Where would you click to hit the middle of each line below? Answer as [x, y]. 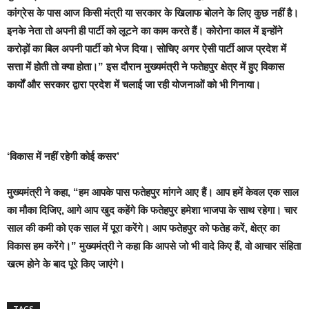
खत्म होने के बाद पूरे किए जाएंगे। [66, 264]
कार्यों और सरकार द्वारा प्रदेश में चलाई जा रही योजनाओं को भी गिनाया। [134, 85]
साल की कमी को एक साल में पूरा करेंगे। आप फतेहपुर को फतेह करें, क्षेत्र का [143, 228]
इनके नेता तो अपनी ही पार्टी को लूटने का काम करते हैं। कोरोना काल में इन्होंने [145, 31]
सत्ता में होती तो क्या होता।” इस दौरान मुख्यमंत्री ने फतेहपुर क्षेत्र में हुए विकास [146, 67]
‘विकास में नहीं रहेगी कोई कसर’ [63, 157]
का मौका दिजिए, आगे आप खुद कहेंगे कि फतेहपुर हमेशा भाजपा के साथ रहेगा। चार [152, 210]
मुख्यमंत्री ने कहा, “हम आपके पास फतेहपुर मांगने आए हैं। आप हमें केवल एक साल [153, 192]
